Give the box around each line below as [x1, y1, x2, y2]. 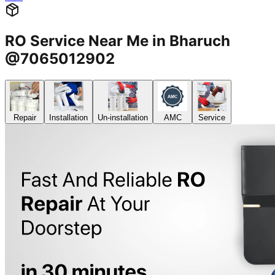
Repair [13, 113, 36, 123]
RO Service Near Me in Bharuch [5, 32, 230, 50]
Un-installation [98, 113, 148, 123]
